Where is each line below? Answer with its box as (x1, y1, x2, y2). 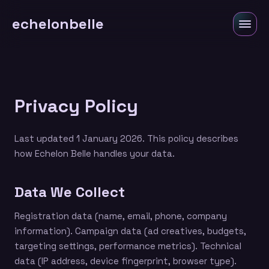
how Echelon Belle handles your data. (14, 148, 175, 159)
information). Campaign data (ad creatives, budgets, (14, 225, 246, 237)
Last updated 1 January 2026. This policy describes (14, 133, 238, 144)
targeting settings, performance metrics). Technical (14, 240, 241, 252)
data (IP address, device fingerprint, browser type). (14, 255, 237, 267)
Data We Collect (14, 183, 125, 201)
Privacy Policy (14, 94, 138, 118)
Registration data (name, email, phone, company (14, 210, 227, 222)
